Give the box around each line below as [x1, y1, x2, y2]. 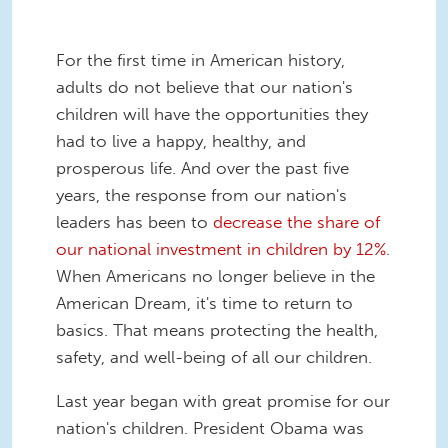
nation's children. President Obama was [56, 417, 364, 438]
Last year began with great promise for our [56, 390, 390, 411]
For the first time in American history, [56, 49, 345, 70]
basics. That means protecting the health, [56, 319, 378, 340]
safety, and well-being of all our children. [56, 346, 372, 367]
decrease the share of [213, 211, 380, 232]
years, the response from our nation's [56, 184, 347, 205]
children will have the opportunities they [56, 103, 368, 124]
